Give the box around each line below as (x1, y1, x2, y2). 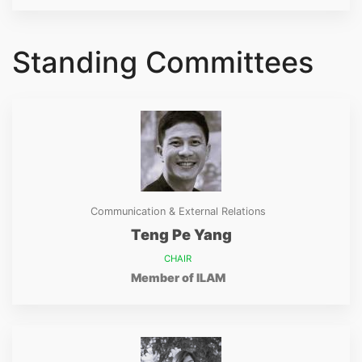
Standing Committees (12, 44, 314, 80)
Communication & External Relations (90, 205, 266, 217)
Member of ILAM (130, 271, 225, 284)
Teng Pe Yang (130, 225, 232, 243)
